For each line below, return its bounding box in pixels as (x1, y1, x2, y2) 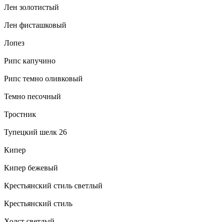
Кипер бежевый (4, 163, 58, 172)
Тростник (4, 110, 36, 118)
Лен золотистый (4, 2, 59, 11)
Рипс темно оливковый (4, 74, 83, 83)
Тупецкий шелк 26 (4, 127, 67, 136)
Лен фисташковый (4, 20, 66, 29)
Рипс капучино (4, 56, 55, 65)
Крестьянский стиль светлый (4, 181, 103, 190)
